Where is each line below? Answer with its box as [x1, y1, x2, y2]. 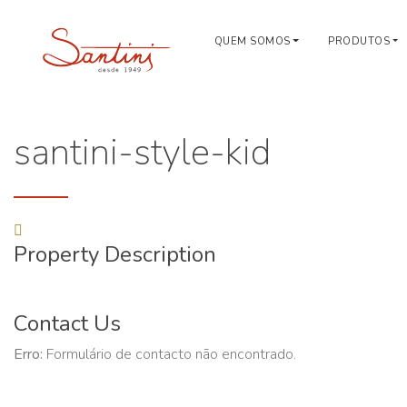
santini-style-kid [14, 128, 271, 177]
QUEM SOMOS [213, 35, 291, 48]
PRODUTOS [328, 35, 391, 48]
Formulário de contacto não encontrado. [43, 344, 296, 364]
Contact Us [14, 309, 121, 338]
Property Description [14, 240, 216, 269]
